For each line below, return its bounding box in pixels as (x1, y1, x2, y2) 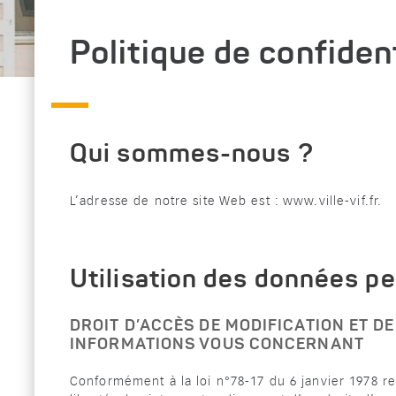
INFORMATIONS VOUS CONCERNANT (70, 337, 364, 353)
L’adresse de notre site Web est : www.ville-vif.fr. (70, 194, 383, 209)
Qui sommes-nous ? (70, 142, 314, 168)
